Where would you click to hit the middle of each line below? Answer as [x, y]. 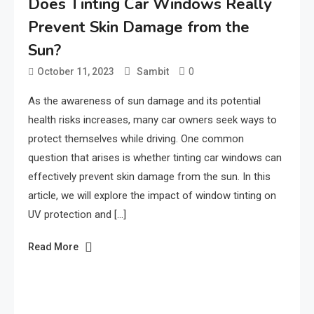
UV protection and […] [77, 214]
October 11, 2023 [76, 71]
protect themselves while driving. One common [136, 138]
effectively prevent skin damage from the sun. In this [149, 176]
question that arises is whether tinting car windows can [155, 157]
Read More [53, 246]
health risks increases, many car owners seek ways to [152, 120]
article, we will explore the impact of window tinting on [152, 195]
